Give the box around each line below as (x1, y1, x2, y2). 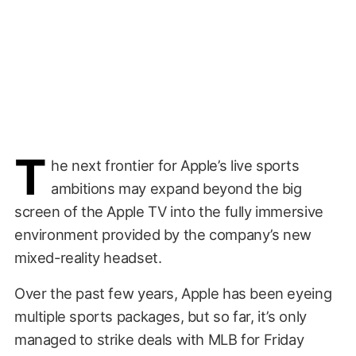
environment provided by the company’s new (14, 225, 312, 243)
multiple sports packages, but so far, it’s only (14, 307, 307, 325)
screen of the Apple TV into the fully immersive (14, 202, 323, 220)
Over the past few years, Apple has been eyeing (14, 284, 332, 302)
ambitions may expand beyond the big (51, 179, 302, 197)
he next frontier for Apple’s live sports (51, 156, 300, 174)
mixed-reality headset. (14, 248, 162, 266)
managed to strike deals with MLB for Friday (14, 330, 304, 348)
